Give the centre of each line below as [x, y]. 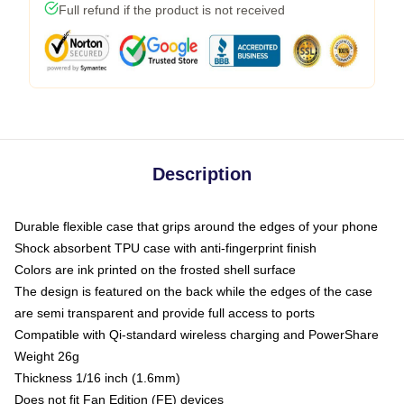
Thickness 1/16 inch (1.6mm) [97, 378]
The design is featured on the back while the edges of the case [193, 291]
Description [202, 174]
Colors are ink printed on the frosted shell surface [155, 270]
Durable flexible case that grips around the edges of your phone [196, 226]
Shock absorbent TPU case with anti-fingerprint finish [165, 248]
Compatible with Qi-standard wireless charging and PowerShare [197, 335]
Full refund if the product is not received [172, 10]
